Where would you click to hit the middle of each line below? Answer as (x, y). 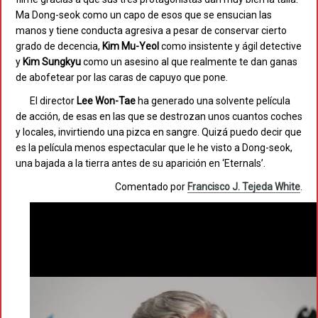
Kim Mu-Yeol (131, 46)
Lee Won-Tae (106, 101)
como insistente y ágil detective (230, 46)
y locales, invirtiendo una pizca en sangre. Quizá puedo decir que (159, 132)
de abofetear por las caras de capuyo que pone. (122, 78)
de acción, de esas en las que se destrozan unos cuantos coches (159, 117)
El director (53, 101)
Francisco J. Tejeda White (244, 187)
